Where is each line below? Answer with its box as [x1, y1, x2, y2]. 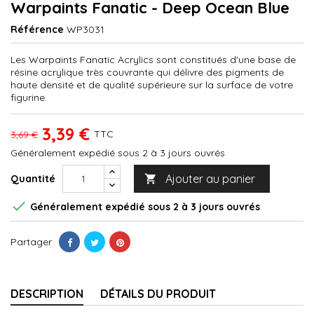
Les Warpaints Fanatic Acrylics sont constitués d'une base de [11, 53, 296, 66]
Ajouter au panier [165, 171, 255, 186]
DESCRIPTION [11, 286, 83, 301]
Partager [11, 235, 52, 248]
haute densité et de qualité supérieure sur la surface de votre [11, 78, 293, 91]
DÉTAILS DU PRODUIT [100, 286, 216, 301]
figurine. [11, 90, 47, 104]
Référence [11, 22, 64, 36]
